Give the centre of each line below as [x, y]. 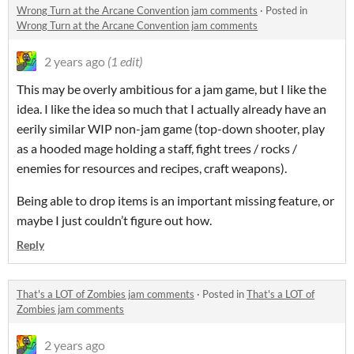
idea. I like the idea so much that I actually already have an [171, 109]
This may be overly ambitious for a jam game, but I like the [171, 89]
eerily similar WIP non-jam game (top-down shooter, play [171, 129]
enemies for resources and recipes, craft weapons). [152, 168]
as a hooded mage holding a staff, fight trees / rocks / [157, 149]
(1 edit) [125, 62]
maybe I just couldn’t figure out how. [114, 220]
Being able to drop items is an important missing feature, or [175, 201]
